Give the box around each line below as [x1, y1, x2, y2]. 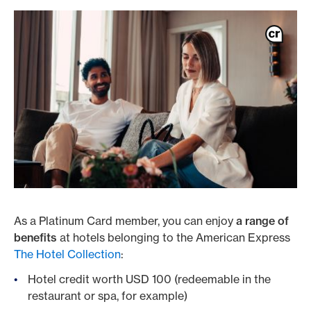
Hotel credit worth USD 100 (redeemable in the [28, 272, 271, 286]
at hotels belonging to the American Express [57, 230, 290, 244]
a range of [236, 214, 289, 228]
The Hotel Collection [14, 247, 121, 261]
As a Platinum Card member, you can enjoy [14, 214, 236, 228]
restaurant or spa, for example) [28, 289, 187, 303]
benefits [14, 230, 57, 244]
